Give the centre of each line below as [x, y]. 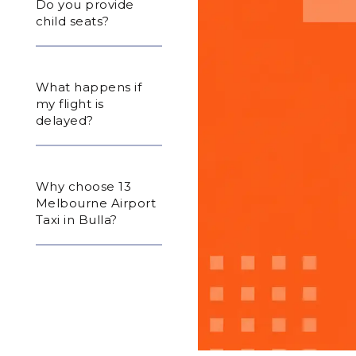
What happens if [89, 87]
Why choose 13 [83, 187]
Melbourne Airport [96, 203]
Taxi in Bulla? [76, 220]
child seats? [72, 21]
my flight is [70, 104]
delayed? [64, 121]
